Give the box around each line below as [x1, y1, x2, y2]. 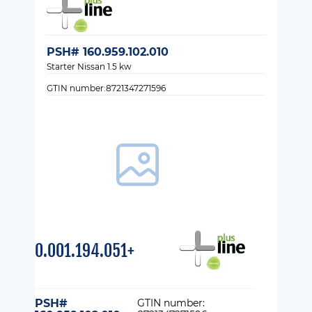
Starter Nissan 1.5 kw [47, 61, 132, 72]
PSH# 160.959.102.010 [47, 45, 169, 58]
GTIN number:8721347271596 [47, 82, 166, 93]
